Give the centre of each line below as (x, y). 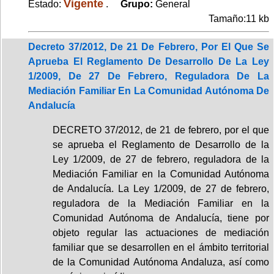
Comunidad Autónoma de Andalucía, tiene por (161, 218)
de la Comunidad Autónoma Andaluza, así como (161, 262)
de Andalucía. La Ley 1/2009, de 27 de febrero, (161, 188)
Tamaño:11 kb (239, 18)
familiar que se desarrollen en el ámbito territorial (161, 247)
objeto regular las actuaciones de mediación (161, 232)
